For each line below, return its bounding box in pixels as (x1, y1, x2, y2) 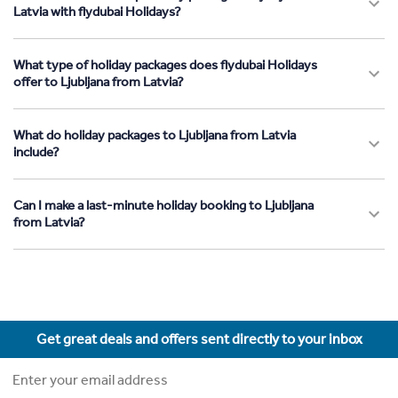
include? (13, 143, 60, 160)
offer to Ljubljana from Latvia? (13, 73, 184, 90)
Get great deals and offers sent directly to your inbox (36, 330, 362, 347)
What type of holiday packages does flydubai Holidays (13, 56, 317, 73)
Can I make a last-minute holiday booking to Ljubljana (13, 196, 314, 213)
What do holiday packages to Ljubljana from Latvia (13, 126, 296, 143)
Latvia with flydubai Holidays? (13, 3, 181, 20)
